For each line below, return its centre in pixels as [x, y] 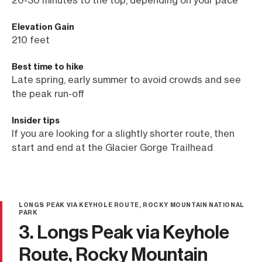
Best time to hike [48, 66]
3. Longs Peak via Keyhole [124, 232]
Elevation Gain [43, 27]
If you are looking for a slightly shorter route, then [123, 133]
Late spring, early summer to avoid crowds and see [126, 79]
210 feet [31, 39]
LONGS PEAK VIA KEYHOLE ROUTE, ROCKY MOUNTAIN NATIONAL [132, 205]
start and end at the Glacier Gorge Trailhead [112, 147]
